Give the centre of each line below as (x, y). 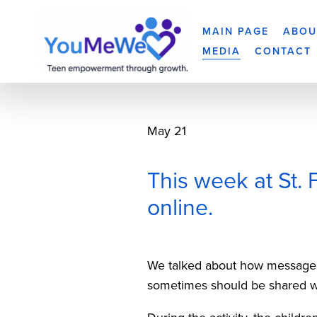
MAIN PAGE (235, 31)
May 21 (167, 130)
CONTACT (283, 51)
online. (180, 206)
